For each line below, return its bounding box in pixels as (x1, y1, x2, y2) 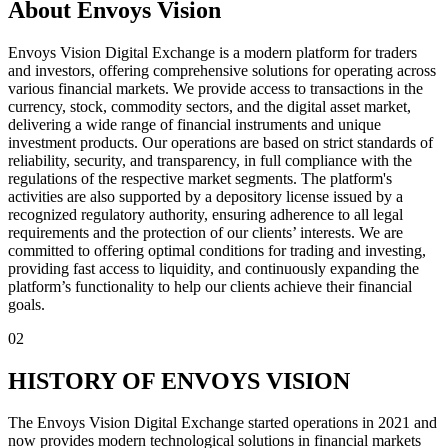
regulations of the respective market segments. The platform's (8, 169, 392, 187)
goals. (8, 295, 45, 313)
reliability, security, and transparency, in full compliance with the (8, 151, 412, 169)
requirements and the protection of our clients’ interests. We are (8, 223, 403, 241)
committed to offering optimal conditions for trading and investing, (8, 241, 426, 259)
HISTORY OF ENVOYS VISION (8, 367, 350, 394)
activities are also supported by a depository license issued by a (8, 187, 403, 205)
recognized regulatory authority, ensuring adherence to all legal (8, 205, 403, 223)
